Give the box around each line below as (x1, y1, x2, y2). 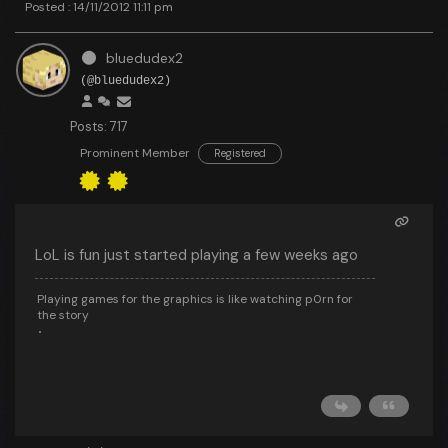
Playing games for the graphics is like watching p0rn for (37, 291, 353, 307)
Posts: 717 (70, 118, 128, 135)
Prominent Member (80, 145, 190, 161)
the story (37, 307, 89, 323)
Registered (214, 146, 266, 160)
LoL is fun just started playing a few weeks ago (35, 245, 358, 265)
